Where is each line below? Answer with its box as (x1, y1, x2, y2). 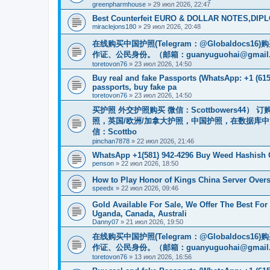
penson (92, 159, 114, 167)
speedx (92, 184, 114, 192)
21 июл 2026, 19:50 (126, 218, 183, 225)
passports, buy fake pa (92, 82, 177, 92)
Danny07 (92, 218, 119, 225)
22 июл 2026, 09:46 (121, 184, 178, 192)
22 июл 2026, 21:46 (137, 137, 194, 145)
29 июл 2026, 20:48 (143, 22, 201, 30)
